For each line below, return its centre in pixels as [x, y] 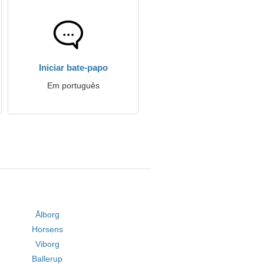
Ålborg [47, 214]
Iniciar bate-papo [73, 67]
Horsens [47, 229]
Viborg [47, 244]
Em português [73, 85]
